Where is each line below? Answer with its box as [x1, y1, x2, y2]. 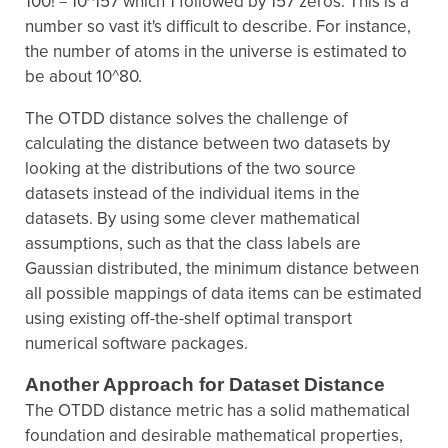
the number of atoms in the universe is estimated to [25, 41, 407, 62]
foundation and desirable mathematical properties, [25, 425, 403, 446]
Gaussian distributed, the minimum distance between [25, 258, 419, 279]
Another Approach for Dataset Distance [25, 374, 385, 395]
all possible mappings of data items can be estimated [25, 283, 422, 304]
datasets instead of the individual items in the [25, 183, 360, 204]
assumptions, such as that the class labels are [25, 233, 361, 254]
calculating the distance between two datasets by [25, 133, 390, 154]
